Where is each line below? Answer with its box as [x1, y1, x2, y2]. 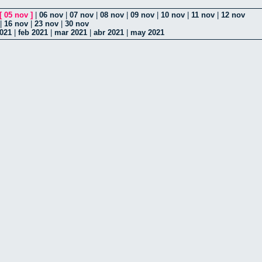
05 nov [4, 11, 28, 20]
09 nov [130, 11, 154, 20]
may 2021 [130, 28, 164, 37]
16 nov [4, 19, 28, 29]
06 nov [39, 11, 63, 20]
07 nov [70, 11, 94, 20]
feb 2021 [18, 28, 48, 37]
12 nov [221, 11, 245, 20]
